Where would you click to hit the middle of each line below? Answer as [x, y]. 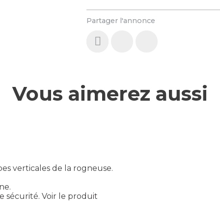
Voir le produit [70, 196]
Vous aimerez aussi [110, 94]
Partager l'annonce [121, 20]
